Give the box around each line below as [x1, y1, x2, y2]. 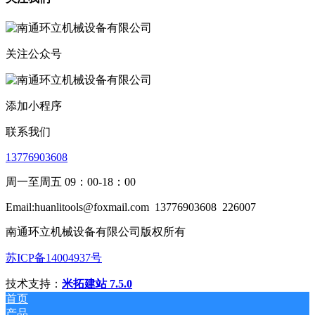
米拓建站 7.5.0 [62, 278, 132, 290]
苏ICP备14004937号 [6, 252, 102, 264]
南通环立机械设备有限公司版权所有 [6, 226, 186, 238]
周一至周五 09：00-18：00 [6, 176, 136, 188]
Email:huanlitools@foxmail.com [6, 201, 149, 214]
